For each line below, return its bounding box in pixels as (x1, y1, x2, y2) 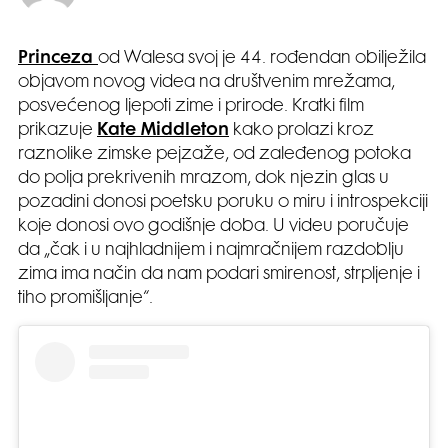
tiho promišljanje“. (18, 291, 153, 308)
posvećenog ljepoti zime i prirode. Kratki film (18, 99, 364, 116)
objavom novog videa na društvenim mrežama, (18, 75, 395, 92)
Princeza (18, 51, 98, 68)
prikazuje (18, 123, 97, 140)
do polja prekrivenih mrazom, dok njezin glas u (18, 171, 389, 188)
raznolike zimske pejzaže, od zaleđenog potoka (18, 147, 411, 164)
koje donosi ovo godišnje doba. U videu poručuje (18, 219, 409, 236)
